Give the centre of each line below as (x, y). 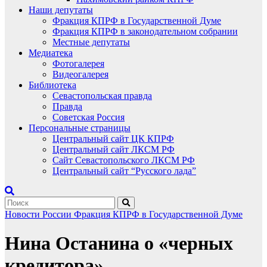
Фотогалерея (78, 63)
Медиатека (51, 53)
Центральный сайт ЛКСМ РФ (114, 149)
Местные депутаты (91, 42)
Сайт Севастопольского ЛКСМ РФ (124, 160)
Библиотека (52, 85)
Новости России (39, 214)
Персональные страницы (80, 128)
